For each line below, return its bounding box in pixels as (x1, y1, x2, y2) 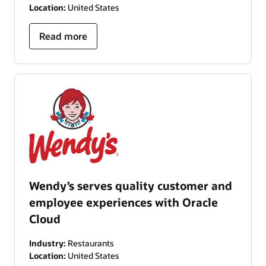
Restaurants (66, 237, 114, 249)
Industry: (29, 237, 66, 249)
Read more (39, 30, 87, 43)
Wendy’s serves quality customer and (29, 178, 232, 193)
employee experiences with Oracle (29, 194, 218, 210)
